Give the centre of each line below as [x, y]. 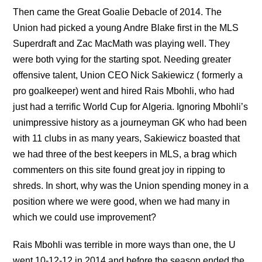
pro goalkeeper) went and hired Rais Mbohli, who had [124, 91]
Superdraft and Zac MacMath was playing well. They [122, 44]
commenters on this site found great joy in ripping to [119, 170]
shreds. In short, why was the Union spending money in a [131, 186]
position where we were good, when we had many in [122, 202]
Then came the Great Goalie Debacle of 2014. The [118, 12]
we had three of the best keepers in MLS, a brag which [125, 154]
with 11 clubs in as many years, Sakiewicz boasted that [127, 139]
